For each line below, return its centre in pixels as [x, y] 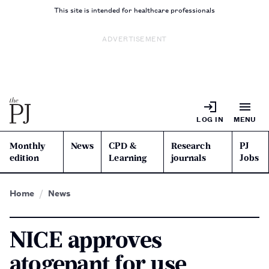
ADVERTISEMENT [134, 38]
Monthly [28, 146]
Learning [128, 158]
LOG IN [210, 119]
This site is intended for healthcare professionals [134, 9]
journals [188, 158]
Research [191, 146]
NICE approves [86, 240]
